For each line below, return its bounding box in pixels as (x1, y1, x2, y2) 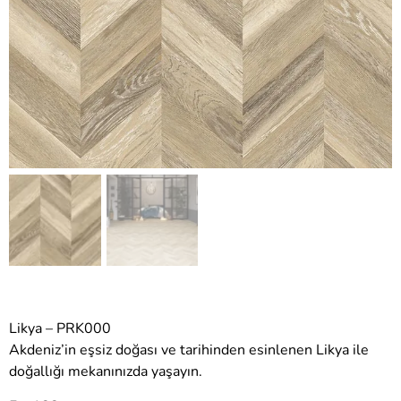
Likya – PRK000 (9, 319, 111, 339)
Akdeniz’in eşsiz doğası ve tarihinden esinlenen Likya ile (9, 340, 369, 361)
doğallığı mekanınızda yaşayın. (9, 362, 202, 382)
